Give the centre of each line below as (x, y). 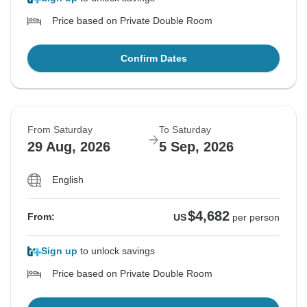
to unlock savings (116, 251)
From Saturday (60, 130)
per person (256, 218)
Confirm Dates (153, 59)
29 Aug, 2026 (69, 147)
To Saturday (185, 130)
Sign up (59, 251)
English (68, 180)
